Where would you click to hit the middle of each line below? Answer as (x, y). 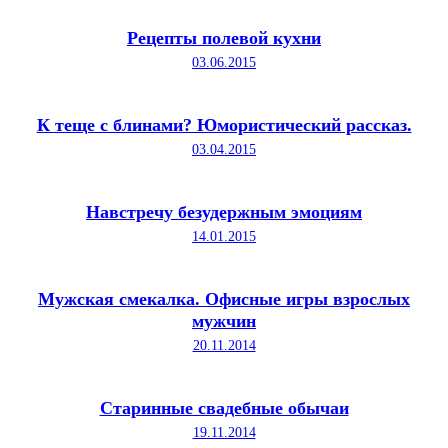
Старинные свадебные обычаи (224, 407)
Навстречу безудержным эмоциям (224, 211)
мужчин (224, 320)
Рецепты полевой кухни (224, 37)
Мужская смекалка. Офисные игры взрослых (224, 298)
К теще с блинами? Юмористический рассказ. (224, 124)
